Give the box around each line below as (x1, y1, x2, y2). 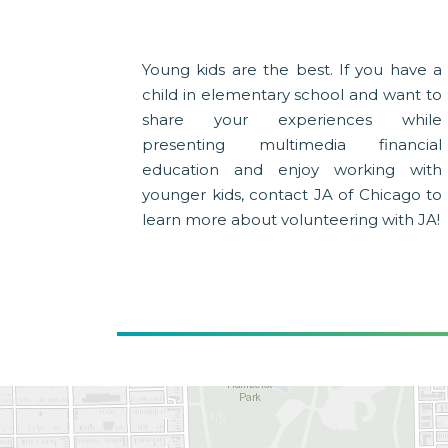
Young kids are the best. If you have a (142, 60, 442, 80)
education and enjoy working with (142, 160, 442, 180)
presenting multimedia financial (142, 135, 442, 155)
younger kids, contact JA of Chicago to (142, 185, 442, 205)
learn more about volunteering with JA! (142, 210, 440, 230)
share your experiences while (142, 110, 442, 130)
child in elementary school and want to (142, 85, 442, 105)
